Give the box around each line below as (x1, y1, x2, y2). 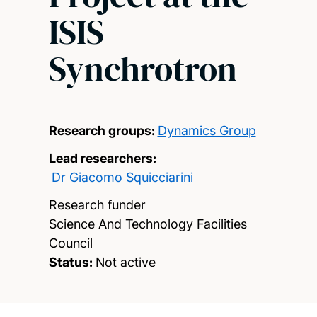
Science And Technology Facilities (48, 216, 247, 231)
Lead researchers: (48, 150, 156, 166)
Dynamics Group (157, 122, 256, 138)
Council (48, 235, 93, 250)
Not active (95, 254, 156, 270)
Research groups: (48, 122, 155, 138)
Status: (48, 254, 93, 270)
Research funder (48, 197, 146, 212)
